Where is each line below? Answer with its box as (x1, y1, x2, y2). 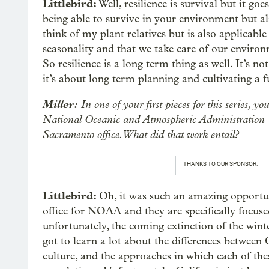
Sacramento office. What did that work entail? (43, 128, 239, 142)
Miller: (43, 98, 78, 112)
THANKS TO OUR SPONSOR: (183, 160, 258, 168)
